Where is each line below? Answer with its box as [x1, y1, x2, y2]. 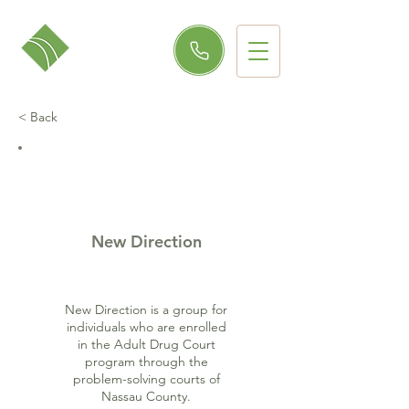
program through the [84, 353, 208, 370]
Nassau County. [101, 388, 191, 404]
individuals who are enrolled [66, 319, 226, 335]
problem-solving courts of [72, 371, 220, 387]
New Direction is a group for [65, 301, 227, 318]
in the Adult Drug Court [77, 336, 215, 352]
